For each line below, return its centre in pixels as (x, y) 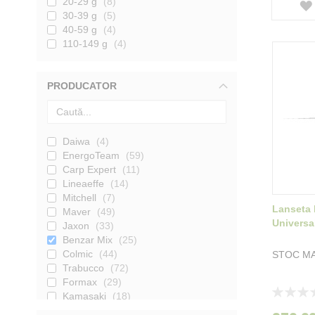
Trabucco (83, 268)
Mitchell (79, 197)
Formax (80, 282)
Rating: (287, 290)
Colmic (78, 253)
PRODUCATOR (82, 85)
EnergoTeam (91, 155)
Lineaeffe (83, 183)
